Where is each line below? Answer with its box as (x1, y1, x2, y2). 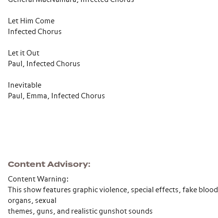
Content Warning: (8, 176, 69, 183)
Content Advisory (8, 159, 88, 170)
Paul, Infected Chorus (8, 60, 80, 68)
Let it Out (8, 50, 39, 57)
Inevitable (8, 82, 41, 89)
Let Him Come (8, 18, 54, 25)
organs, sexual (8, 197, 56, 204)
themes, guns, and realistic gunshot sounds (8, 208, 153, 215)
